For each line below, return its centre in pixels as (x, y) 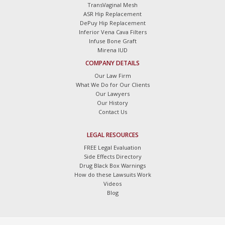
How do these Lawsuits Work (113, 175)
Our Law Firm (113, 76)
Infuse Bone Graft (113, 41)
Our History (113, 103)
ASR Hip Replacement (113, 14)
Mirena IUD (113, 50)
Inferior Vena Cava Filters (113, 32)
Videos (113, 184)
